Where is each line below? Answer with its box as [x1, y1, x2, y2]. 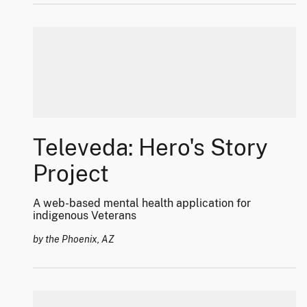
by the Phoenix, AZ [33, 234, 114, 245]
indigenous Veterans [33, 209, 136, 223]
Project [33, 160, 109, 187]
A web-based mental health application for [33, 197, 251, 210]
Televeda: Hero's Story [33, 134, 268, 161]
